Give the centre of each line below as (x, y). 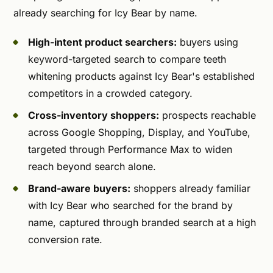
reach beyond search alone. (92, 166)
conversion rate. (65, 239)
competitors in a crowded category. (110, 93)
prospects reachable (207, 115)
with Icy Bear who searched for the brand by (130, 205)
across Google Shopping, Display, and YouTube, (139, 132)
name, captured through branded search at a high (142, 222)
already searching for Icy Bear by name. (105, 12)
